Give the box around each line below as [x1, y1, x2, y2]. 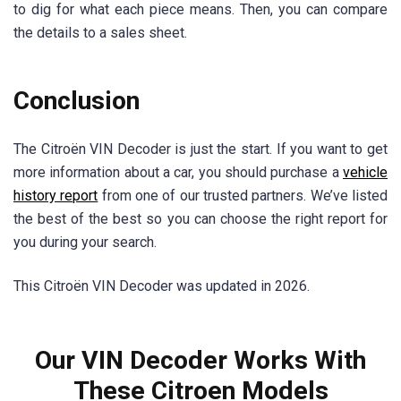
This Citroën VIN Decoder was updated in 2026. [13, 277, 310, 294]
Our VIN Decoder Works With [35, 345, 366, 375]
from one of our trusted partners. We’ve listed [98, 186, 388, 204]
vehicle [343, 163, 388, 181]
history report [13, 186, 98, 204]
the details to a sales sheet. [13, 24, 187, 41]
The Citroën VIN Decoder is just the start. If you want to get [13, 140, 388, 158]
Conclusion [13, 86, 140, 116]
